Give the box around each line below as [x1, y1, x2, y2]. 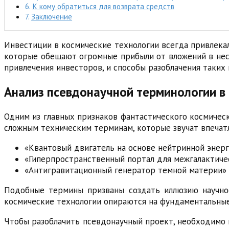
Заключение [31, 11, 73, 22]
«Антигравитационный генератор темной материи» [25, 164, 226, 176]
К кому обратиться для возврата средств [32, 1, 175, 12]
